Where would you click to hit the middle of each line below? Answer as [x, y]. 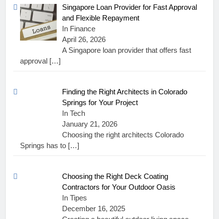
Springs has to [44, 146]
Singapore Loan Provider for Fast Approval [130, 7]
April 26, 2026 [84, 39]
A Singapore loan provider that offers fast [127, 50]
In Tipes [75, 198]
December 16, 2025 [94, 209]
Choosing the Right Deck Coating [115, 176]
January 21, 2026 [90, 124]
